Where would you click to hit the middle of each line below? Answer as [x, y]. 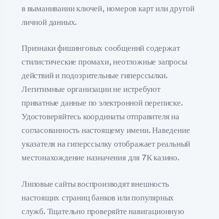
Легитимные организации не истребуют [91, 89]
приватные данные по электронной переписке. [102, 103]
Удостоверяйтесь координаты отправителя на [100, 117]
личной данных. [49, 22]
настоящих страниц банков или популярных [98, 197]
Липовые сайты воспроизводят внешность [95, 184]
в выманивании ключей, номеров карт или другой [108, 8]
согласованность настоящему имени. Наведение [106, 130]
